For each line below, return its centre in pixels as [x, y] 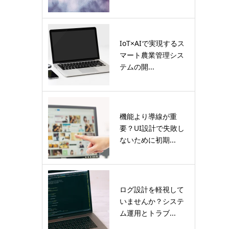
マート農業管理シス [152, 55]
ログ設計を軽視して [152, 189]
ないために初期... [148, 140]
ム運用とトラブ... [148, 213]
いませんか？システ [152, 201]
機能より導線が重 [148, 116]
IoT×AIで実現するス [152, 43]
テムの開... [137, 66]
